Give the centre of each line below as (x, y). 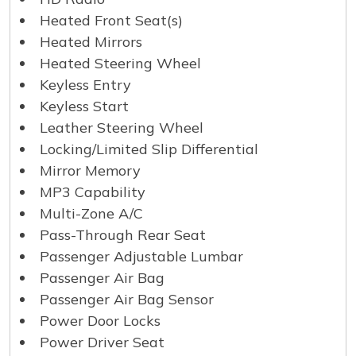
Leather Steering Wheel (122, 127)
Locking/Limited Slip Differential (149, 149)
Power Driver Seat (102, 342)
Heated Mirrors (91, 41)
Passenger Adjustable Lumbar (141, 256)
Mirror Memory (90, 170)
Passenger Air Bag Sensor (127, 299)
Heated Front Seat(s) (111, 20)
